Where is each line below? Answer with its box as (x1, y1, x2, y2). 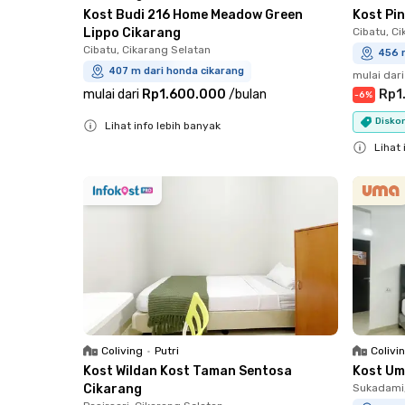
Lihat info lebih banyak (105, 118, 221, 132)
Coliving (101, 344, 143, 357)
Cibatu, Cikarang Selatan (83, 42, 211, 56)
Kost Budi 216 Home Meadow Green (83, 6, 303, 23)
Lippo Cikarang (83, 24, 181, 41)
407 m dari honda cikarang (108, 64, 244, 77)
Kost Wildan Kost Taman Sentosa (83, 363, 292, 379)
